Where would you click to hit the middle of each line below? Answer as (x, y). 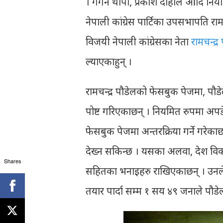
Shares (12, 161)
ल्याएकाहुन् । (109, 61)
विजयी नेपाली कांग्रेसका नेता (138, 41)
